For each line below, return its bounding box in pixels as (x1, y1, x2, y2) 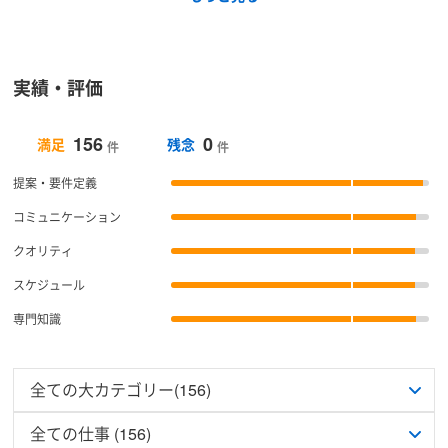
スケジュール (13, 275, 86, 293)
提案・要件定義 (13, 173, 98, 191)
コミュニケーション (13, 207, 122, 225)
